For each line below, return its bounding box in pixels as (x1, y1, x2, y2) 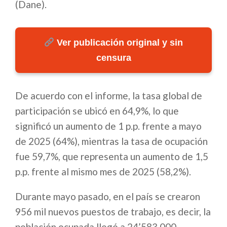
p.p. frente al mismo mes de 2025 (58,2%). (15, 166, 191, 178)
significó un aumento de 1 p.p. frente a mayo (15, 120, 202, 132)
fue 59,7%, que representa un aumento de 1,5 (15, 150, 208, 163)
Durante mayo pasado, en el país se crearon (15, 191, 200, 203)
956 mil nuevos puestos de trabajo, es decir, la (15, 206, 211, 218)
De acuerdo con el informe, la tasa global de (15, 90, 202, 102)
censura (96, 53, 131, 63)
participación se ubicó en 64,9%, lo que (15, 105, 179, 117)
